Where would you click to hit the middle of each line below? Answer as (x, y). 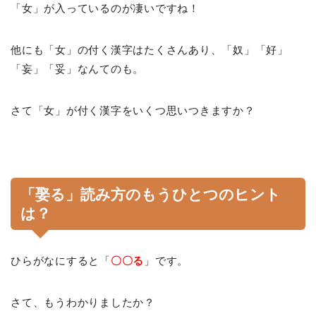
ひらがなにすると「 (61, 260)
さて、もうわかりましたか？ (83, 302)
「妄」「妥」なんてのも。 (78, 68)
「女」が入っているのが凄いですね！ (105, 8)
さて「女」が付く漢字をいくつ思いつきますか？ (133, 110)
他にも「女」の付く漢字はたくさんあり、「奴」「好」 (150, 49)
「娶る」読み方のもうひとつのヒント (151, 194)
